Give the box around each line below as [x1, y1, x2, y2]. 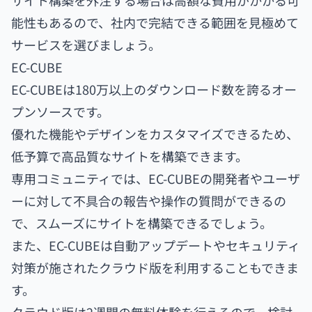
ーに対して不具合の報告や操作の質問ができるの [11, 192, 286, 210]
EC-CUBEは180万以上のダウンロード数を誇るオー [11, 80, 297, 99]
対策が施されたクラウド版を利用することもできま [11, 258, 299, 277]
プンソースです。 [11, 102, 109, 121]
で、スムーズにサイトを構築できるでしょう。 [11, 214, 272, 233]
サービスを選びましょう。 [11, 36, 161, 54]
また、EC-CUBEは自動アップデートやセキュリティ [11, 236, 300, 255]
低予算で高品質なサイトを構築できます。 [11, 147, 248, 166]
